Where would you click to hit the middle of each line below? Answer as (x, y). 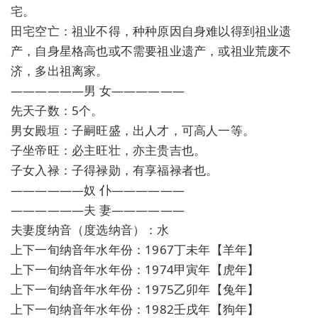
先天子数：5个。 (57, 110)
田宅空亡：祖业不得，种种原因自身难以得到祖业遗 (151, 31)
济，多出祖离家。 (60, 70)
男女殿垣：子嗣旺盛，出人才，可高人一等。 (133, 130)
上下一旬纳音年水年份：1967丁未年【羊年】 (135, 249)
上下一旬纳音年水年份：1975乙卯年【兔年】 (135, 289)
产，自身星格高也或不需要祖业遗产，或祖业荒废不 (151, 50)
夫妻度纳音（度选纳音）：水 (90, 229)
